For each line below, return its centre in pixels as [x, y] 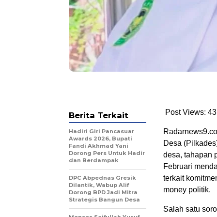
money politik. [187, 189]
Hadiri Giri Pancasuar [101, 131]
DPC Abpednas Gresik [102, 178]
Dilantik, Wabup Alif [99, 185]
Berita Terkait [99, 115]
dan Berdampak [94, 160]
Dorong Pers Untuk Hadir [107, 153]
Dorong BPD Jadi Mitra [103, 192]
